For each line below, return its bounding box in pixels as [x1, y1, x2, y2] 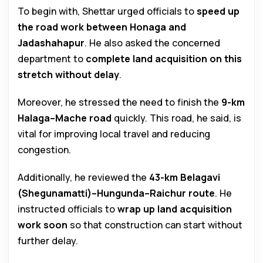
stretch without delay [18, 68, 119, 82]
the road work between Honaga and [18, 21, 186, 34]
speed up [197, 5, 240, 18]
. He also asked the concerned [85, 36, 220, 50]
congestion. [18, 143, 71, 157]
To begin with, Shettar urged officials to [18, 5, 197, 18]
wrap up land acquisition [117, 203, 232, 216]
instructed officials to [18, 203, 117, 216]
